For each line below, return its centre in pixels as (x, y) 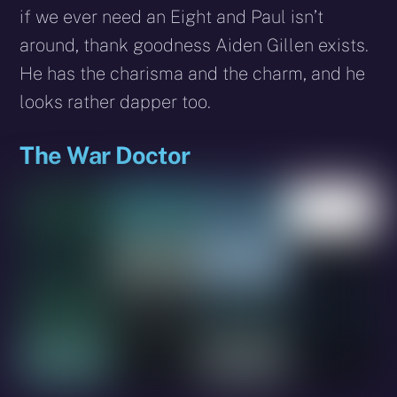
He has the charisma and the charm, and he (193, 73)
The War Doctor (105, 155)
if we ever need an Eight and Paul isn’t (172, 16)
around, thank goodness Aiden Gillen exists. (195, 45)
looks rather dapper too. (116, 101)
